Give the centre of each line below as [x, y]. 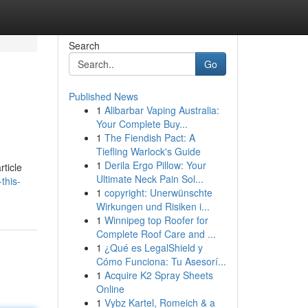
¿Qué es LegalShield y [153, 247]
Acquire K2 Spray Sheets [158, 275]
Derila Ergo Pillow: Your [155, 165]
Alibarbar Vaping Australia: [162, 110]
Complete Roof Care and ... [156, 234]
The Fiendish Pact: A [150, 137]
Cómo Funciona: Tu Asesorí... [161, 261]
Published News [103, 96]
